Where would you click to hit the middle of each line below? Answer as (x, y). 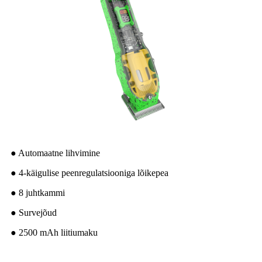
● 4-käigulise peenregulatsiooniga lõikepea (89, 173)
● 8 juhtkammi (38, 192)
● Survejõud (34, 212)
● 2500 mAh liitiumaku (54, 232)
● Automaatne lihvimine (55, 153)
